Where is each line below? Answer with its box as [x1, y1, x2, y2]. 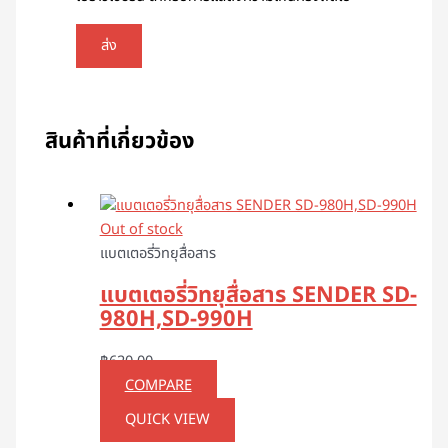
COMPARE [124, 375, 192, 398]
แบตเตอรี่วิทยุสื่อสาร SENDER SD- [99, 278, 417, 312]
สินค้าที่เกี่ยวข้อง [45, 124, 195, 158]
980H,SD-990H [99, 302, 253, 336]
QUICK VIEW [124, 409, 210, 432]
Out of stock [99, 218, 183, 241]
